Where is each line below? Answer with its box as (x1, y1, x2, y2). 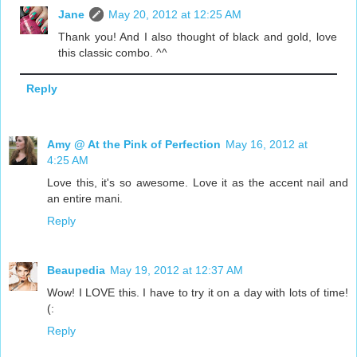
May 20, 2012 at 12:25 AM (108, 7, 242, 21)
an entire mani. (47, 191, 123, 205)
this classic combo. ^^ (58, 45, 168, 59)
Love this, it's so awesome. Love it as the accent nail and (47, 175, 348, 189)
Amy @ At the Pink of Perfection (47, 137, 221, 151)
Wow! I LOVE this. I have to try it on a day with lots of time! (47, 285, 348, 299)
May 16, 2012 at (226, 137, 308, 151)
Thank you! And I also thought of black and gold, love (58, 29, 337, 43)
